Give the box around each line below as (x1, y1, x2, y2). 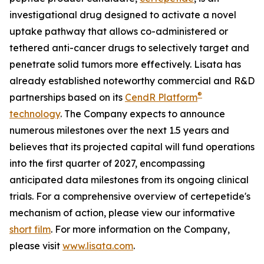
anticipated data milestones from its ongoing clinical (9, 174, 249, 186)
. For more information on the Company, (51, 223, 230, 235)
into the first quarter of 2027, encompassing (9, 157, 205, 169)
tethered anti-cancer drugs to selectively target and (9, 42, 249, 54)
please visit (9, 240, 62, 252)
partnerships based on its (9, 91, 125, 103)
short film (9, 223, 51, 235)
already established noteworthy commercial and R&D (9, 75, 255, 87)
